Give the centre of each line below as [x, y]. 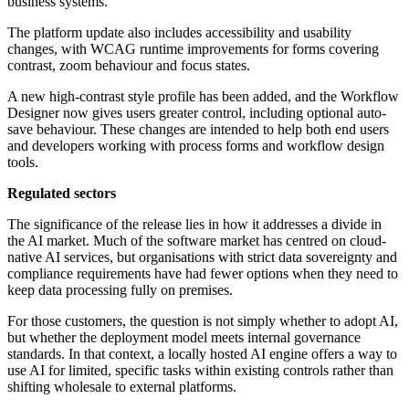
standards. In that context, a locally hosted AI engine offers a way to [202, 354]
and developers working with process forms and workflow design [196, 146]
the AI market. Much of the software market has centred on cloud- [197, 241]
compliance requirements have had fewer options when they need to [203, 274]
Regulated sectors [62, 194]
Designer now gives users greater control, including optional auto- [197, 113]
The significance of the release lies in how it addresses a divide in [194, 225]
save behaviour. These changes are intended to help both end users [198, 130]
